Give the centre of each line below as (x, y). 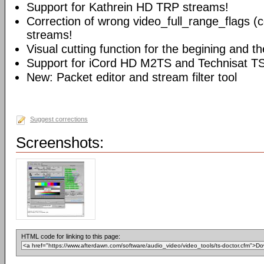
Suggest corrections (59, 119)
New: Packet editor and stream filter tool (132, 77)
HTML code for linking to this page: (71, 236)
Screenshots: (60, 143)
